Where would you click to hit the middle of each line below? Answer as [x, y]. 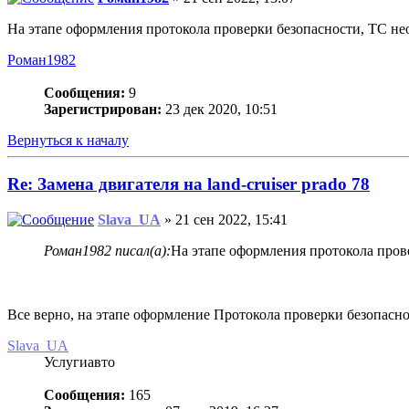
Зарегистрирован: [103, 109]
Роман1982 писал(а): [107, 251]
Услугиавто [79, 362]
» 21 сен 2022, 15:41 [224, 220]
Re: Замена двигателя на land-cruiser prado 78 [189, 184]
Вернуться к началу [68, 140]
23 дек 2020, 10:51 [220, 109]
